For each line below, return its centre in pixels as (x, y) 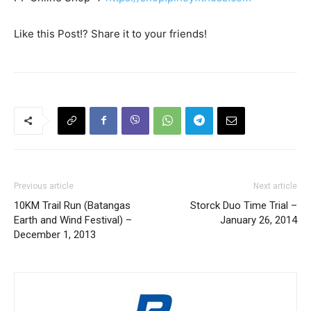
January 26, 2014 (259, 220)
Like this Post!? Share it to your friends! (110, 33)
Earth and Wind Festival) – (73, 220)
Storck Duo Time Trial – (244, 205)
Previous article (44, 186)
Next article (275, 186)
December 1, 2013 (55, 234)
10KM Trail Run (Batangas (72, 205)
